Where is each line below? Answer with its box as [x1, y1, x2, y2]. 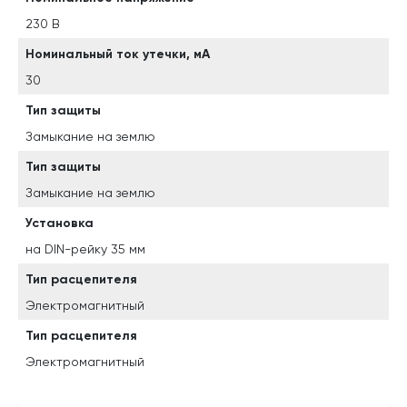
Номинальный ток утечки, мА [25, 46, 210, 62]
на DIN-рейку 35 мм [25, 242, 145, 256]
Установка [25, 215, 94, 231]
